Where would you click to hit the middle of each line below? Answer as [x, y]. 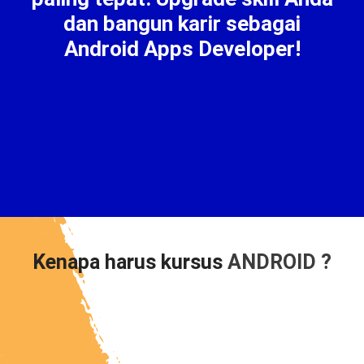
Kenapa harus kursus [128, 262]
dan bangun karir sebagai [182, 24]
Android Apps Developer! [182, 49]
